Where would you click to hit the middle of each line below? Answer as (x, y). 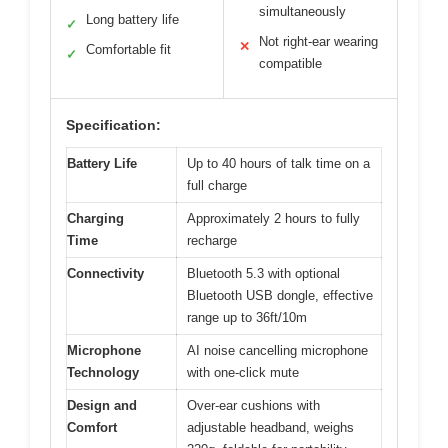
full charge (217, 186)
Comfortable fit (128, 50)
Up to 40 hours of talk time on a (278, 164)
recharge (212, 241)
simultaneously (302, 12)
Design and (102, 406)
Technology (103, 373)
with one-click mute (243, 373)
